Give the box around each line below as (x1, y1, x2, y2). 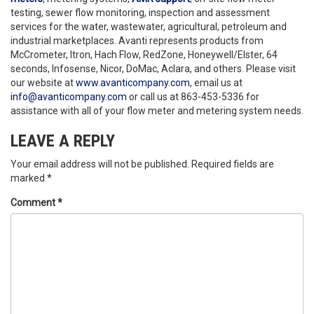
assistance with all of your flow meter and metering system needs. (11, 105, 303, 116)
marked (11, 172, 47, 184)
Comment (11, 197, 57, 208)
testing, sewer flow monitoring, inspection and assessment (11, 7, 270, 18)
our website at (11, 77, 76, 88)
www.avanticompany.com (76, 77, 190, 88)
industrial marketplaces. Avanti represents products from (11, 35, 264, 46)
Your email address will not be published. (11, 158, 189, 170)
